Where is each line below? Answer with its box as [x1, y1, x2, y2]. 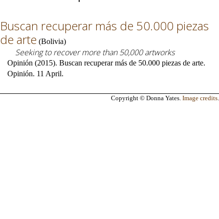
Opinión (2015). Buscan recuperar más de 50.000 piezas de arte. [7, 59, 205, 67]
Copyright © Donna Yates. [111, 94, 182, 102]
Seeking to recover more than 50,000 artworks [15, 47, 175, 58]
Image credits [182, 94, 218, 102]
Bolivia [41, 37, 64, 45]
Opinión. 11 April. [7, 69, 64, 78]
